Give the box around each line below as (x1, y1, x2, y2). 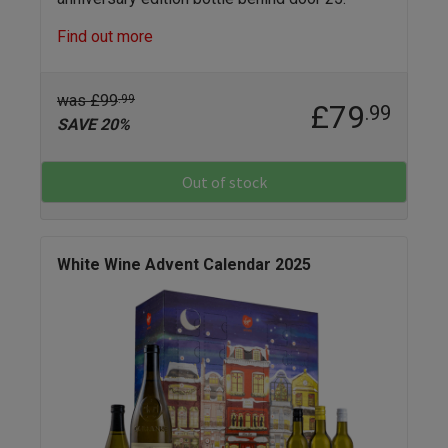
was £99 (57, 91, 118, 111)
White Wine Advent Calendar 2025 (57, 255, 311, 275)
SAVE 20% (57, 115, 130, 135)
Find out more (57, 27, 153, 47)
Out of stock (181, 172, 267, 193)
